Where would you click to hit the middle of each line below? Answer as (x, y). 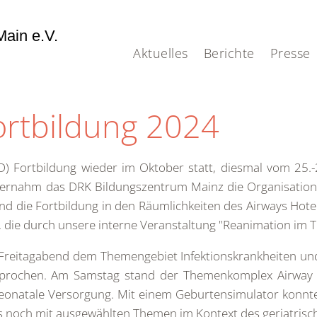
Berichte (229, 53)
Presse (290, 53)
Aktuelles (161, 53)
